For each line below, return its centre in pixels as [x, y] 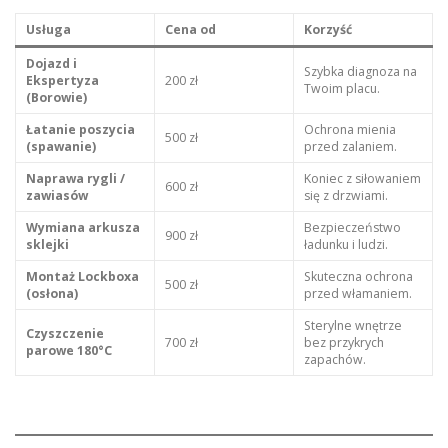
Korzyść [327, 30]
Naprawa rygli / [75, 179]
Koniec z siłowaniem [362, 179]
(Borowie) [56, 98]
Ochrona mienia [349, 130]
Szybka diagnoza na [360, 72]
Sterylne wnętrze [352, 326]
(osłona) [51, 294]
